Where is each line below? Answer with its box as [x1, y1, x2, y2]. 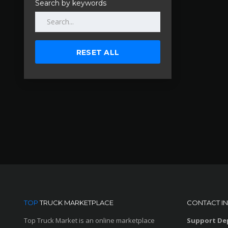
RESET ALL [76, 48, 120, 57]
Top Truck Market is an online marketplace [24, 216, 155, 225]
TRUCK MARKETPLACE [38, 198, 113, 207]
